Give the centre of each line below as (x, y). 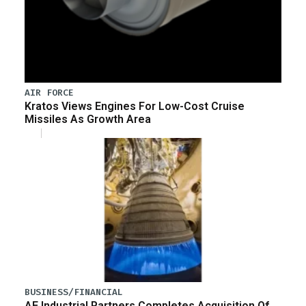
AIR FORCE (49, 93)
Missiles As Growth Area (88, 119)
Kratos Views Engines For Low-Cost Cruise (135, 106)
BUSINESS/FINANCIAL (74, 292)
